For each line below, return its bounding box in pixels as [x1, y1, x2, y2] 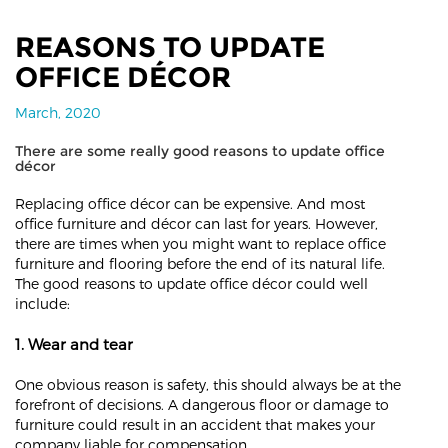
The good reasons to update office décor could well [15, 274, 368, 292]
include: [15, 294, 70, 312]
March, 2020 [15, 103, 101, 121]
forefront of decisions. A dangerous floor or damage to [15, 395, 389, 413]
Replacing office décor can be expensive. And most [15, 194, 365, 212]
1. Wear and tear [15, 334, 133, 353]
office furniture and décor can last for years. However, [15, 214, 378, 232]
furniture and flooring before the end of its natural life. [15, 254, 385, 272]
